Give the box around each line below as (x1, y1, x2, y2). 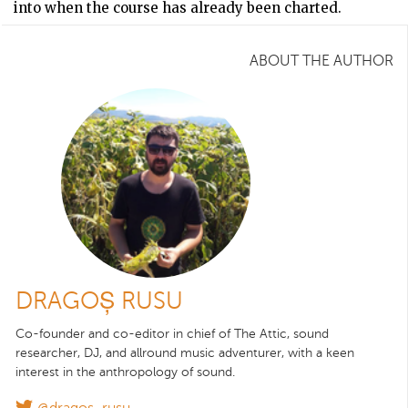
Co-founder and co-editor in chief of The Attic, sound (15, 326, 329, 341)
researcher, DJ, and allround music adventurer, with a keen (15, 345, 354, 360)
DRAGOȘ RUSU (15, 287, 183, 314)
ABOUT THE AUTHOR (250, 53, 393, 69)
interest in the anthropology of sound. (15, 364, 235, 379)
